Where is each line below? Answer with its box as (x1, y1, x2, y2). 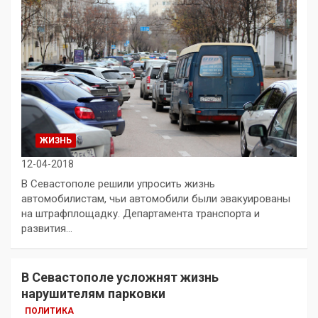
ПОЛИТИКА (25, 305, 74, 316)
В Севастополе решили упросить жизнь (21, 177, 215, 190)
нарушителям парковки (21, 285, 165, 301)
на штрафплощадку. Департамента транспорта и (21, 207, 260, 220)
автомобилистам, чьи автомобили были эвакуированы (21, 192, 290, 205)
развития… (21, 221, 72, 235)
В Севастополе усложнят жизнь (21, 269, 219, 285)
